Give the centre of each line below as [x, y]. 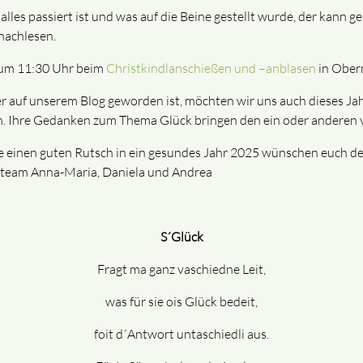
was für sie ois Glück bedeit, [181, 302]
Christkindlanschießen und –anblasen [211, 68]
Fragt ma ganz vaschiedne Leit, [181, 269]
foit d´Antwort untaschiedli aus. [181, 334]
